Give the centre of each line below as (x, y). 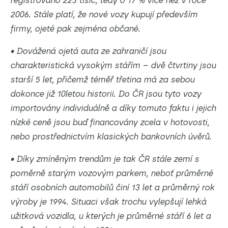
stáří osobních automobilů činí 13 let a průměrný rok (112, 188)
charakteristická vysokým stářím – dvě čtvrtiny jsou (113, 65)
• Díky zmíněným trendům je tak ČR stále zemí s (105, 159)
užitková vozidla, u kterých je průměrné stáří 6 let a (110, 216)
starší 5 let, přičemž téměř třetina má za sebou (102, 80)
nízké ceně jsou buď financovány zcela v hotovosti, (110, 122)
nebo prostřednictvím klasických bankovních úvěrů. (111, 137)
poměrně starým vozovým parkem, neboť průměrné (111, 173)
